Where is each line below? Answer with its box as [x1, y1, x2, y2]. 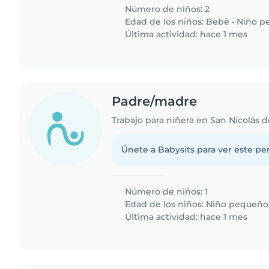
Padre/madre [112, 94, 198, 109]
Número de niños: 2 [122, 4, 210, 15]
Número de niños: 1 [122, 186, 208, 198]
